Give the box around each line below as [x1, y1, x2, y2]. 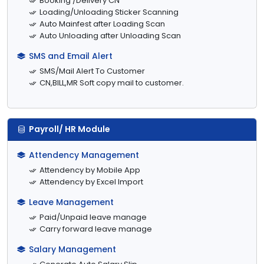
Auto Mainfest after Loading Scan [39, 18, 165, 29]
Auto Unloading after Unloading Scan [39, 29, 181, 41]
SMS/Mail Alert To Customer [39, 65, 145, 77]
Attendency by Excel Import [39, 176, 143, 187]
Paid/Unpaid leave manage [39, 211, 147, 223]
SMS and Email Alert [29, 49, 113, 62]
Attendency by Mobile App [39, 164, 140, 176]
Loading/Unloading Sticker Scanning [39, 6, 179, 18]
